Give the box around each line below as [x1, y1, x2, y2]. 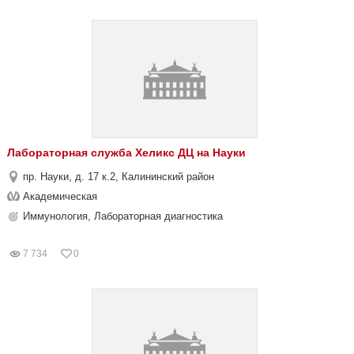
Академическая [23, 190, 97, 202]
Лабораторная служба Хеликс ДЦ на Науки [7, 146, 246, 159]
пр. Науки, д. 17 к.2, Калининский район [23, 171, 214, 183]
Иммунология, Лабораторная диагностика [23, 210, 223, 222]
